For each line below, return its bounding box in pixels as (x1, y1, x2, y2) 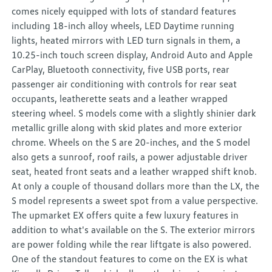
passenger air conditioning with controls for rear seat (12, 78, 237, 90)
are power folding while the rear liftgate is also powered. (12, 238, 252, 251)
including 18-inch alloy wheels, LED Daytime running (12, 19, 235, 32)
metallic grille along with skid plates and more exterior (12, 121, 243, 134)
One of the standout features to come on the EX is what (12, 253, 248, 265)
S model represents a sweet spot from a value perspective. (12, 194, 259, 207)
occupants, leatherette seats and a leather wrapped (12, 92, 228, 105)
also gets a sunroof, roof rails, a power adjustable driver (12, 151, 248, 163)
